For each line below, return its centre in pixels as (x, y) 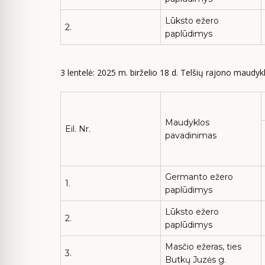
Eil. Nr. (78, 129)
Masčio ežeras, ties (203, 247)
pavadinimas (191, 135)
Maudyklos (187, 122)
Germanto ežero (199, 177)
